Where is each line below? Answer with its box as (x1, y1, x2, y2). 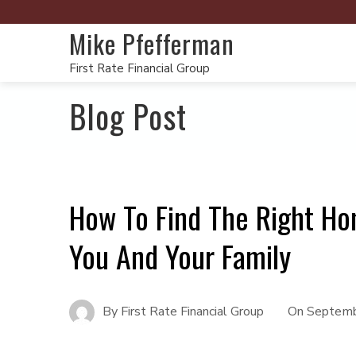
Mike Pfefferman (69, 25, 234, 62)
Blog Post (69, 92, 187, 140)
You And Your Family (69, 234, 291, 278)
